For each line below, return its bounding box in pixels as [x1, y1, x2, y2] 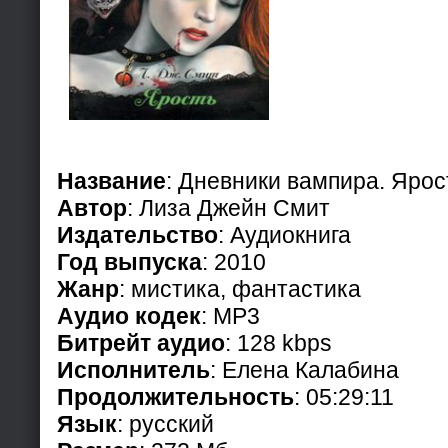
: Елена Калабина [210, 356, 399, 383]
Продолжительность [57, 383, 294, 410]
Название [57, 167, 166, 194]
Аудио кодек [57, 302, 201, 329]
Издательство [57, 221, 218, 248]
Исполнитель [57, 356, 210, 383]
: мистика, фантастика [119, 275, 361, 302]
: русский [117, 410, 214, 437]
